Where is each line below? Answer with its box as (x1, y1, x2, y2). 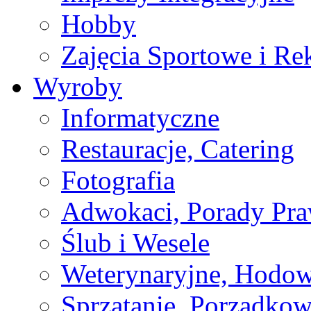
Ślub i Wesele (61, 228, 210, 258)
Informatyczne (61, 103, 219, 133)
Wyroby (33, 72, 122, 101)
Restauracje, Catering (61, 134, 294, 164)
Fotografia (61, 165, 175, 195)
